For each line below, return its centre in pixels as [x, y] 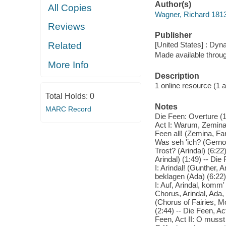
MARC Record [68, 109]
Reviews [67, 27]
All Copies [70, 8]
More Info [69, 65]
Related [65, 45]
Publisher [173, 35]
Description [177, 76]
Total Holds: [67, 96]
